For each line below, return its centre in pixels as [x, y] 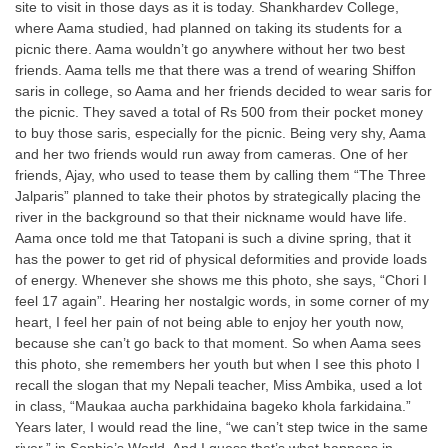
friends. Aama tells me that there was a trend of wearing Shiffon [215, 70]
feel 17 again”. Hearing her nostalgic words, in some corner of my [222, 301]
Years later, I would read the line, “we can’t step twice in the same [221, 427]
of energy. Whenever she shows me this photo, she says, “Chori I [221, 280]
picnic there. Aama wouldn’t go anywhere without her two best [210, 49]
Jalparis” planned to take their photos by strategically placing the [218, 196]
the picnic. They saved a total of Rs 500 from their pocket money [219, 112]
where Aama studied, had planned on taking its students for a [208, 28]
